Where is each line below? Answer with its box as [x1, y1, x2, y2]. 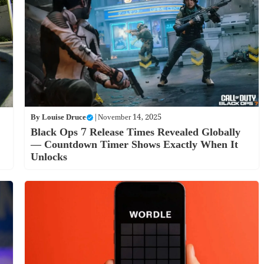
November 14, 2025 [97, 111, 161, 124]
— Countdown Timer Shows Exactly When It [30, 136, 238, 153]
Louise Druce [41, 111, 86, 124]
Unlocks [30, 148, 67, 166]
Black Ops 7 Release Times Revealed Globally [30, 123, 240, 141]
